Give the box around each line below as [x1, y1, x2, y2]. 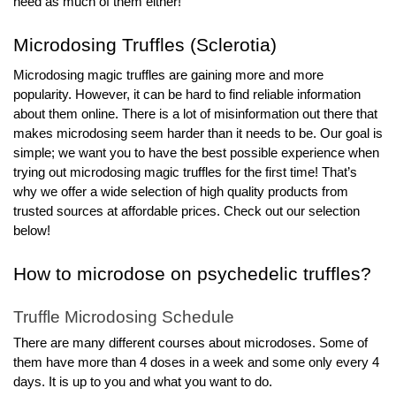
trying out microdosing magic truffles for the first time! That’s [13, 164, 357, 179]
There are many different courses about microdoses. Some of [13, 335, 368, 350]
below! [13, 223, 50, 238]
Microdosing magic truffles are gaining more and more [13, 67, 324, 82]
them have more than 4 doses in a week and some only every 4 [13, 354, 379, 369]
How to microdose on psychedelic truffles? [13, 263, 371, 285]
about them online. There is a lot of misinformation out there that [13, 106, 377, 121]
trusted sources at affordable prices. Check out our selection [13, 203, 360, 218]
